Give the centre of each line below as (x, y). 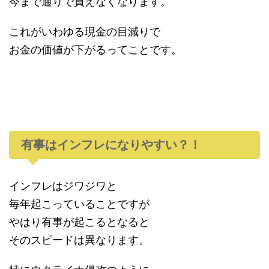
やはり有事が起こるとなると (79, 222)
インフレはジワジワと (63, 186)
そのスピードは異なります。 (79, 240)
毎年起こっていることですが (79, 204)
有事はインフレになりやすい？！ (111, 144)
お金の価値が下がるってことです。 (95, 49)
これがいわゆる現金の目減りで (85, 31)
